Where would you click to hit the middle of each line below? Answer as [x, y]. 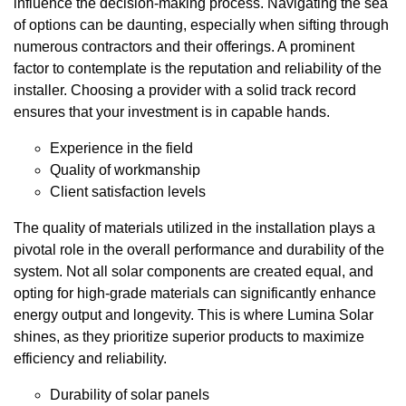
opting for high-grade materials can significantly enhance [195, 293]
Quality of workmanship [125, 169]
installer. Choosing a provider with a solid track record [185, 90]
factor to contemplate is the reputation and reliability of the [198, 68]
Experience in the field [121, 148]
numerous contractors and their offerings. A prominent [184, 46]
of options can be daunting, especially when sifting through [201, 24]
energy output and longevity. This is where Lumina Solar [193, 314]
